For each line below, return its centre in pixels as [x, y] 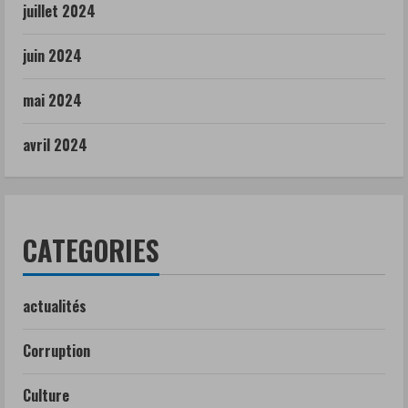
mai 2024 [52, 100]
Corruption [56, 350]
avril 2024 [55, 144]
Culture [46, 395]
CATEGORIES [91, 250]
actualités [55, 306]
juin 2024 [52, 55]
